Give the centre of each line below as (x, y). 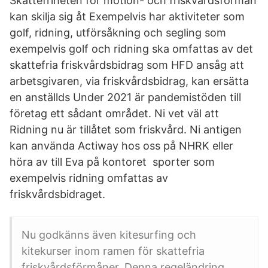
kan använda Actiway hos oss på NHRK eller (121, 146)
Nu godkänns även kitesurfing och (109, 235)
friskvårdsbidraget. (57, 194)
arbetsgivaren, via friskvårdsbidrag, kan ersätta (129, 81)
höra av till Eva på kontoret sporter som (112, 162)
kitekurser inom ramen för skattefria (113, 251)
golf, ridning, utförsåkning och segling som (119, 33)
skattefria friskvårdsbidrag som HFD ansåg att (127, 65)
